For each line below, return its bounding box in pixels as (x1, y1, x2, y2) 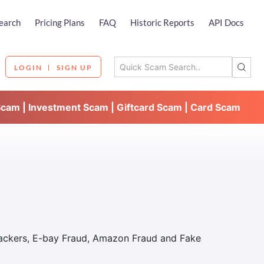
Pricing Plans (35, 16, 85, 28)
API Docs (209, 16, 244, 28)
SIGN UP (57, 62, 93, 72)
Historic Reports (130, 16, 194, 28)
